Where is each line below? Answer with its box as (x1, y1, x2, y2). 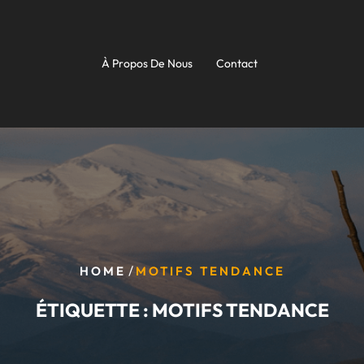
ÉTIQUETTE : (35, 297, 152, 322)
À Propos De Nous (102, 56, 193, 71)
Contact (216, 56, 258, 71)
